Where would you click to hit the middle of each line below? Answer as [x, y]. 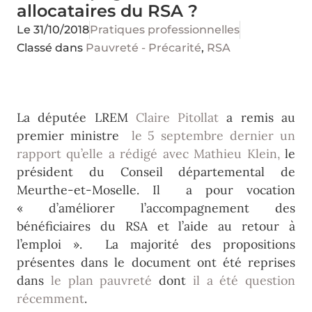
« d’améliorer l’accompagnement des [156, 208]
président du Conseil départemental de [156, 172]
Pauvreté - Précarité [143, 48]
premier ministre [74, 135]
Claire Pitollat [177, 117]
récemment [50, 298]
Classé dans [50, 48]
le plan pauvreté [101, 280]
